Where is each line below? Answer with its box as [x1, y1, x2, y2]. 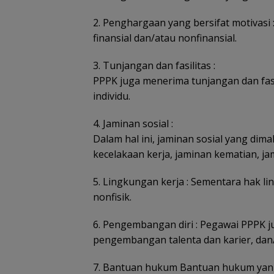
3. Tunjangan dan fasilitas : [93, 58, 215, 72]
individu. [93, 89, 130, 103]
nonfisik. [93, 190, 131, 204]
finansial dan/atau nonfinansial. [93, 31, 237, 45]
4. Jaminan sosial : [93, 116, 173, 130]
